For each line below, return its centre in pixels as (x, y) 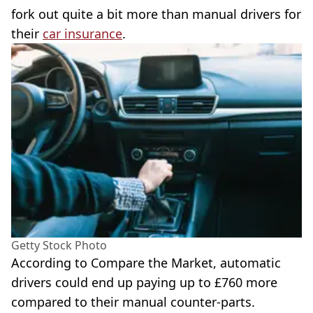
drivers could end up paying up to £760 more (144, 282)
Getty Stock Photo (59, 245)
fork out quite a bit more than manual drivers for (156, 14)
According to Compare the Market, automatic (146, 262)
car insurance (82, 34)
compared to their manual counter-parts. (133, 301)
